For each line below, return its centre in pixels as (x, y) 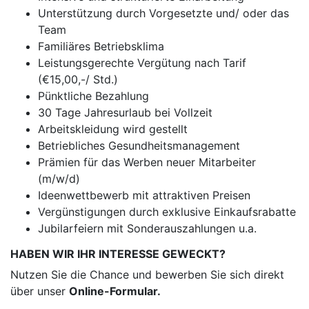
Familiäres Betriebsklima (101, 46)
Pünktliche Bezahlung (93, 96)
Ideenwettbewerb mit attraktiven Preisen (144, 195)
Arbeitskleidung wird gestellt (113, 129)
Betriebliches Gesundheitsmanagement (139, 146)
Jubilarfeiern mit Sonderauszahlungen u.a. (147, 228)
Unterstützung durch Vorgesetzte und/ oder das (163, 13)
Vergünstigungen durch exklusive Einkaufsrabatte (167, 212)
